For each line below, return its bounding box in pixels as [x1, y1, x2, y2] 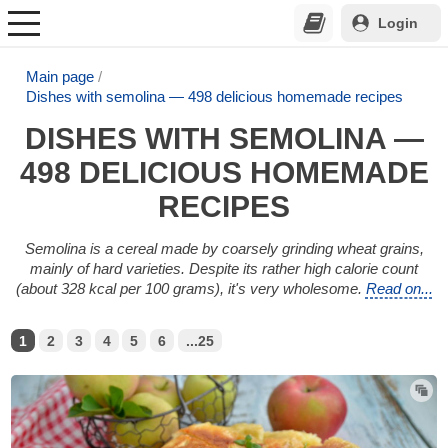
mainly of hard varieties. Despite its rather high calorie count [30, 259, 418, 277]
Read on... [365, 279, 433, 297]
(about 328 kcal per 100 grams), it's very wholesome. [15, 279, 366, 297]
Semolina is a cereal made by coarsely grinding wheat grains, [24, 239, 424, 257]
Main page [26, 67, 95, 85]
